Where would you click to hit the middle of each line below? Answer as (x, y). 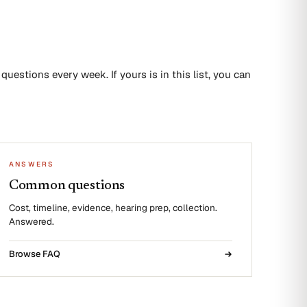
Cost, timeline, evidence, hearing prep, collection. (113, 208)
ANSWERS (32, 164)
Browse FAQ (35, 254)
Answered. (32, 221)
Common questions (67, 186)
